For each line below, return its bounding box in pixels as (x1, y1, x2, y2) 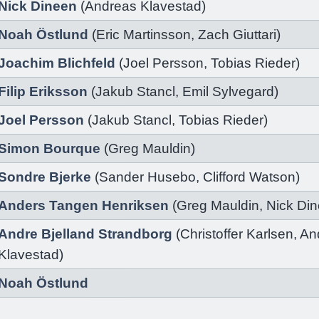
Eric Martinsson (96, 27, 191, 42)
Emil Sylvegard (182, 84, 274, 99)
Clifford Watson (203, 169, 296, 184)
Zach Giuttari (198, 27, 276, 42)
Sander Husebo (99, 169, 196, 184)
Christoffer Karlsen (180, 226, 293, 241)
